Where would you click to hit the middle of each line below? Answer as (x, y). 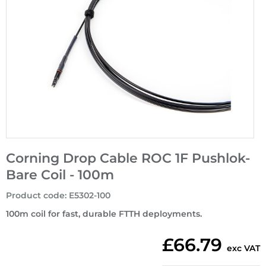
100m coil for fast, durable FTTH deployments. (104, 214)
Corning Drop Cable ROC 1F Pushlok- (128, 159)
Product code (35, 196)
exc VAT (243, 248)
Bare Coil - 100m (60, 175)
